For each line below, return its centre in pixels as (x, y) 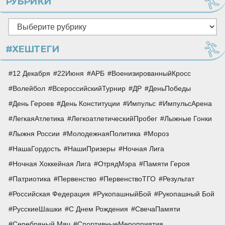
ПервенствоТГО (130, 179)
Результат (179, 179)
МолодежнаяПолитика (104, 134)
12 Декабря (31, 74)
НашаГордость (37, 149)
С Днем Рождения (98, 209)
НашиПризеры (92, 149)
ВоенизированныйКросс (151, 74)
